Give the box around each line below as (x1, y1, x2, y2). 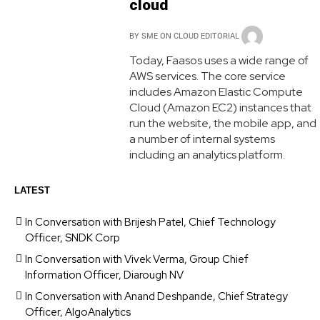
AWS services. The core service (129, 68, 286, 84)
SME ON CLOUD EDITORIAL (141, 31, 239, 41)
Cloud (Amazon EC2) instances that (129, 99, 311, 115)
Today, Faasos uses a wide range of (129, 52, 309, 68)
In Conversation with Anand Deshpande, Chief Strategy (25, 289, 288, 304)
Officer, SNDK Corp (25, 230, 120, 245)
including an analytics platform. (129, 146, 285, 162)
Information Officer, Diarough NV (25, 267, 184, 282)
